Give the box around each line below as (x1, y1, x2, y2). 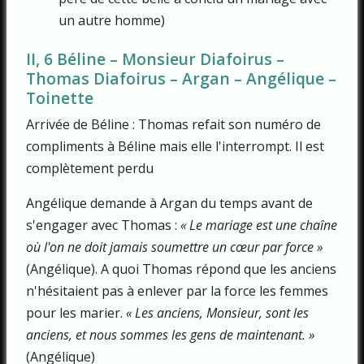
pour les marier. (26, 304, 126, 323)
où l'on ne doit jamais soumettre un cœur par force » (26, 238, 323, 257)
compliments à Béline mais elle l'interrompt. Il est (26, 137, 324, 156)
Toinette (26, 86, 93, 109)
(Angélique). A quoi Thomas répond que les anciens (26, 260, 336, 279)
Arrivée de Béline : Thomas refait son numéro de (26, 115, 321, 134)
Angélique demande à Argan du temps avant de (26, 194, 313, 213)
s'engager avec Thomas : (26, 216, 180, 235)
